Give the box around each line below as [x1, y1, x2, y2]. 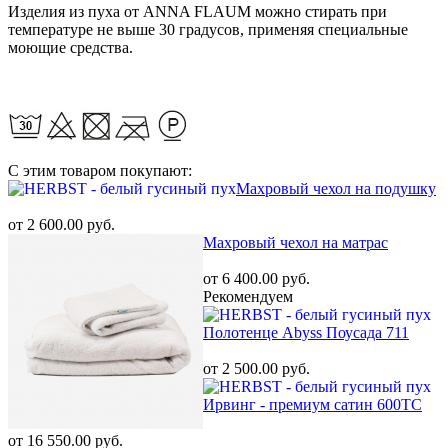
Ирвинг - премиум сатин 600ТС [203, 396, 422, 414]
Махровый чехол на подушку [236, 180, 436, 198]
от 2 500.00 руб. [203, 360, 310, 378]
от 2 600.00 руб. [8, 216, 115, 234]
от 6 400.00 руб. [203, 270, 310, 288]
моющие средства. [8, 39, 137, 57]
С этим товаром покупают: [8, 162, 192, 180]
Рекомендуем [203, 288, 293, 306]
